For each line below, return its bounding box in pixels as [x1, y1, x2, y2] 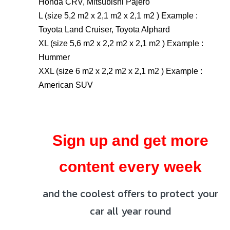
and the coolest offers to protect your [43, 185, 218, 201]
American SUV [39, 80, 93, 89]
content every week [59, 158, 202, 175]
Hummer [39, 52, 70, 62]
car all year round [90, 203, 171, 219]
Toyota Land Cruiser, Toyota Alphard [39, 25, 170, 34]
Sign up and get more [52, 131, 208, 149]
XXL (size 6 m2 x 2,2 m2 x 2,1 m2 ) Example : [39, 66, 202, 75]
